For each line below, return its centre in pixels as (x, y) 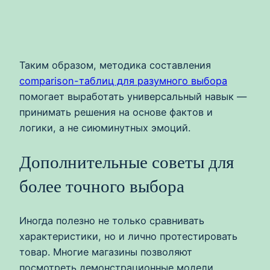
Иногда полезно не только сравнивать (112, 221)
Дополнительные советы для (127, 162)
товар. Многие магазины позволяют (106, 252)
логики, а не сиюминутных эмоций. (105, 127)
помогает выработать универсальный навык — (133, 96)
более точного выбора (102, 187)
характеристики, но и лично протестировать (128, 237)
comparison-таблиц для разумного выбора (123, 80)
